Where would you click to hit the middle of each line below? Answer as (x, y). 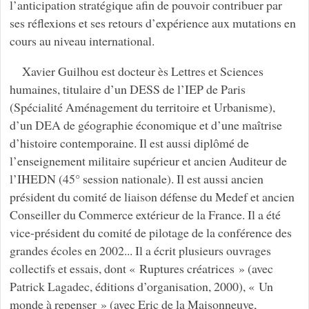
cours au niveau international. (82, 40)
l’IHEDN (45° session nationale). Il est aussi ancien (136, 178)
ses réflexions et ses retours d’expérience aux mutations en (152, 22)
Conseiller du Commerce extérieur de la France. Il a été (145, 214)
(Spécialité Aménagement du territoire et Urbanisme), (142, 107)
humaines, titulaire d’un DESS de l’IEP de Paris (127, 89)
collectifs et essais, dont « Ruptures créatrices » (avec (141, 268)
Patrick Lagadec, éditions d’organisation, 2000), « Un (141, 286)
